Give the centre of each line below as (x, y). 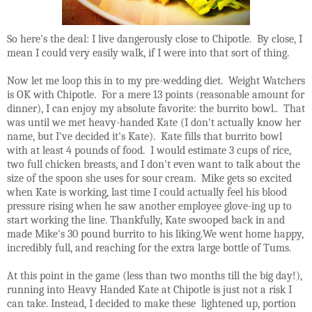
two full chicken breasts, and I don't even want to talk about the (154, 165)
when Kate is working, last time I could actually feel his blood (147, 193)
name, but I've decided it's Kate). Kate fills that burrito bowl (145, 137)
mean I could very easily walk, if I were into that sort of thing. (148, 53)
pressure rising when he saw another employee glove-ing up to (149, 206)
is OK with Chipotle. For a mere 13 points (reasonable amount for (156, 95)
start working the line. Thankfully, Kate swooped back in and (146, 220)
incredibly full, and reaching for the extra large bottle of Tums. (149, 248)
